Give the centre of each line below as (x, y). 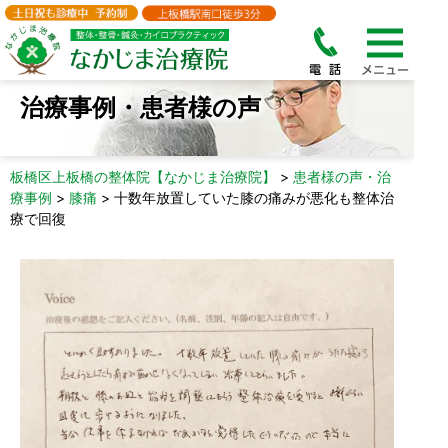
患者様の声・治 (342, 176)
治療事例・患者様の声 (140, 107)
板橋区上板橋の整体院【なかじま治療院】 (143, 176)
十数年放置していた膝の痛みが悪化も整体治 (254, 197)
